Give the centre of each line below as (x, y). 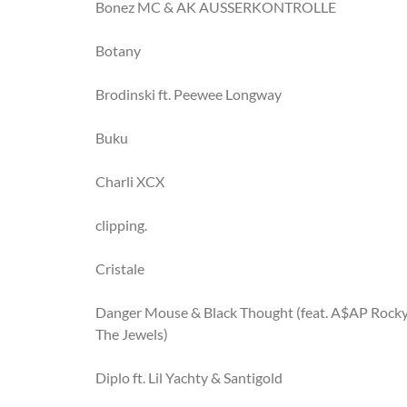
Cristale (120, 268)
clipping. (121, 225)
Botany (118, 50)
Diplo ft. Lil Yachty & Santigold (189, 377)
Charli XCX (130, 181)
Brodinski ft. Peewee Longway (189, 94)
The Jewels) (132, 334)
